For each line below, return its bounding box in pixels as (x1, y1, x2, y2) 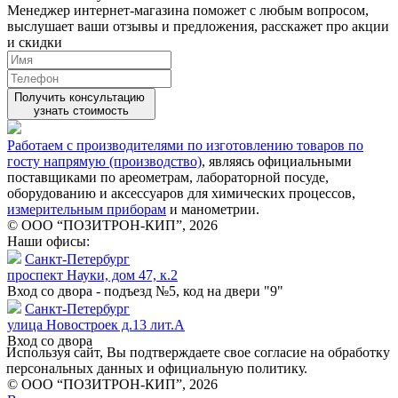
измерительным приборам (7, 202, 166, 218)
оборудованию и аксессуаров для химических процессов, (7, 186, 355, 202)
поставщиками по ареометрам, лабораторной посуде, (7, 170, 329, 186)
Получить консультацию (14, 91, 148, 105)
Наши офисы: (7, 234, 90, 250)
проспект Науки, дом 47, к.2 (7, 267, 178, 283)
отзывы (113, 19, 158, 35)
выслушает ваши (7, 19, 113, 35)
